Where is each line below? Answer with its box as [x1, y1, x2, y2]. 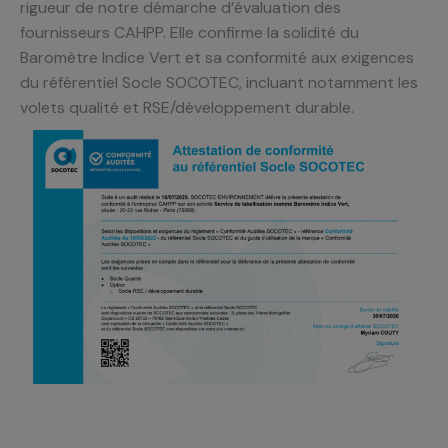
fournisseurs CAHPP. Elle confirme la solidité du [20, 21, 359, 43]
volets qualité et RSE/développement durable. [20, 96, 354, 118]
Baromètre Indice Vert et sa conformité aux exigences [20, 46, 414, 68]
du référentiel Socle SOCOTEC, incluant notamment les [20, 71, 418, 93]
